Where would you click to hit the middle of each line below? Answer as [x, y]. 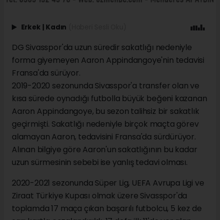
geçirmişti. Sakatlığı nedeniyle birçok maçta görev [105, 124]
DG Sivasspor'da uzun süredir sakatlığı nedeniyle [102, 47]
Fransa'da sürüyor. [46, 73]
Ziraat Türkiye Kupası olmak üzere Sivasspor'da [100, 195]
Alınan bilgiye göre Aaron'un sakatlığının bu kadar [105, 149]
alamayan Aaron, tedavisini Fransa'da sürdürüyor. [104, 137]
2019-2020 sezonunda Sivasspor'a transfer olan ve [106, 85]
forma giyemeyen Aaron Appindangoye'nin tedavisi [108, 60]
